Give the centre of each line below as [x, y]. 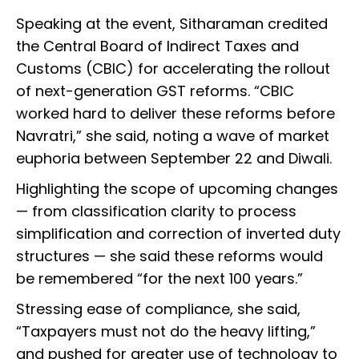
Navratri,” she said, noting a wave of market [173, 136]
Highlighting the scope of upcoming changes [177, 189]
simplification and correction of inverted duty [178, 234]
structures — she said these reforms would [169, 256]
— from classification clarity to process [156, 212]
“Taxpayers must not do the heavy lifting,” [166, 332]
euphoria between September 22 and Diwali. [176, 159]
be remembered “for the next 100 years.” [161, 279]
